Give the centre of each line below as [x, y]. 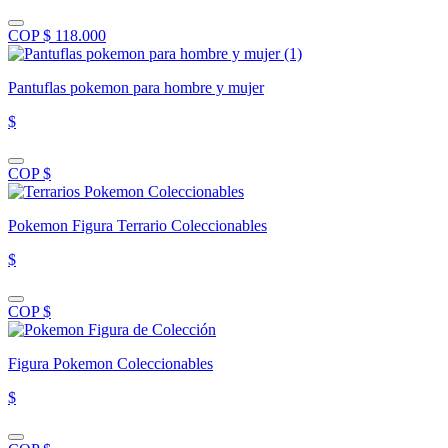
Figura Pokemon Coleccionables [110, 363]
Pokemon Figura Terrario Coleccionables [137, 225]
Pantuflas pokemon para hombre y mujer [136, 87]
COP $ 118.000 [57, 35]
